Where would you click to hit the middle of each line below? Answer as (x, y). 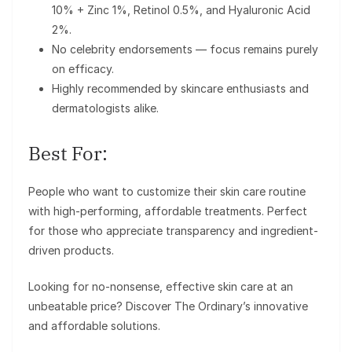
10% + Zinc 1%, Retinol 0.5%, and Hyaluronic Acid (181, 9)
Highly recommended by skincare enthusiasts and (180, 88)
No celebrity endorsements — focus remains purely (185, 49)
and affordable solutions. (94, 325)
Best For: (68, 153)
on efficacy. (83, 68)
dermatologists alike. (105, 108)
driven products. (71, 250)
